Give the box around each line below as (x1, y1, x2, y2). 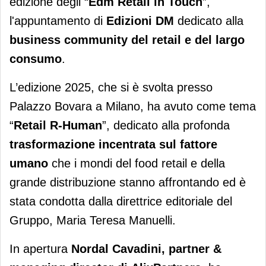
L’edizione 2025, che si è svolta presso (9, 81, 213, 94)
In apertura (9, 242, 71, 256)
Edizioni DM (106, 14, 178, 28)
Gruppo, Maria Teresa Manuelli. (9, 214, 176, 227)
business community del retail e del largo (9, 33, 245, 47)
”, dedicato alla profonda (102, 119, 230, 132)
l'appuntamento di (9, 14, 106, 28)
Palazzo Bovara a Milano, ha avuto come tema (9, 100, 256, 113)
